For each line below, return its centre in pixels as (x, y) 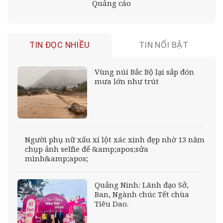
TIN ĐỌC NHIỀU (59, 45)
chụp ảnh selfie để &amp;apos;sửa (87, 149)
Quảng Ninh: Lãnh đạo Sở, (141, 184)
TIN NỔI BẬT (164, 45)
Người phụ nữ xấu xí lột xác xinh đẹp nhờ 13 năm (115, 139)
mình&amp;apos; (56, 158)
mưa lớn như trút (126, 81)
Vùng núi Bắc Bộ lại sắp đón (144, 72)
